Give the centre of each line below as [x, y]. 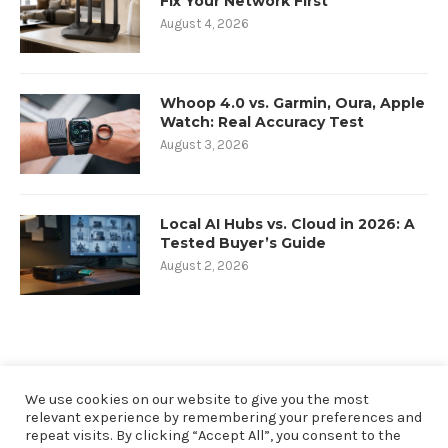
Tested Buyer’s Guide [243, 243]
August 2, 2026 [204, 266]
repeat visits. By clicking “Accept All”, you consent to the [213, 435]
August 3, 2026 [204, 145]
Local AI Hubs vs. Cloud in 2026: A [287, 224]
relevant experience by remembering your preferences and [223, 417]
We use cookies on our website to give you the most [197, 399]
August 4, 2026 [204, 24]
